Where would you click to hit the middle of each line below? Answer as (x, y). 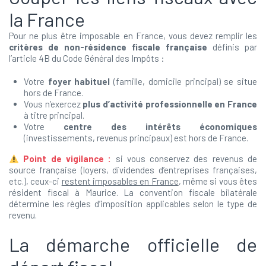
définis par (232, 47)
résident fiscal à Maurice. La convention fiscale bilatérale (133, 192)
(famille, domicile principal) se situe (184, 81)
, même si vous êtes (218, 181)
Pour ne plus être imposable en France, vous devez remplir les (133, 36)
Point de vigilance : (67, 159)
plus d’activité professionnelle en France (170, 104)
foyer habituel (79, 81)
